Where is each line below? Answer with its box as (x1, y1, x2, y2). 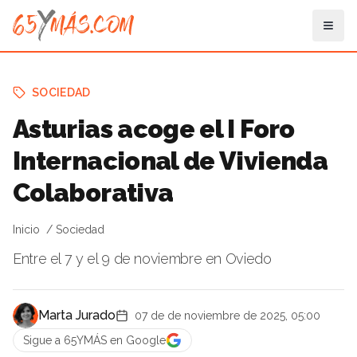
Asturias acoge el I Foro (13, 114, 295, 143)
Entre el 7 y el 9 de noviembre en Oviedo (13, 250, 272, 267)
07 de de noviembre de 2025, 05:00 (135, 309, 320, 322)
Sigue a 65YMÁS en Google (23, 334, 166, 347)
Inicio (13, 223, 40, 236)
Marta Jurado (38, 308, 116, 323)
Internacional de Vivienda (13, 146, 328, 175)
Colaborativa (13, 178, 174, 207)
